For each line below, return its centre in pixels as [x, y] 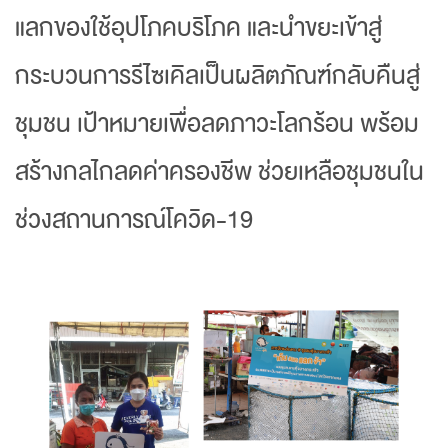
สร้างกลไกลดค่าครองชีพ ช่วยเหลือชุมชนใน [219, 171]
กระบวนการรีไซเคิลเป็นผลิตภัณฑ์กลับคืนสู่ [217, 75]
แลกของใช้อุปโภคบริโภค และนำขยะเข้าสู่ [198, 27]
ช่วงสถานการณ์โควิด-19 [136, 219]
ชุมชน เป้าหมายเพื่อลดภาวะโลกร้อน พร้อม [217, 123]
